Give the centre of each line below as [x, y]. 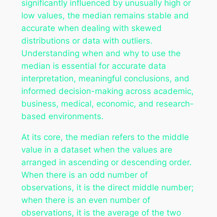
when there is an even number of [85, 200]
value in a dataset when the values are [97, 149]
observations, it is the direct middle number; [107, 187]
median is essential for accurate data [93, 66]
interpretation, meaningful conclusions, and [105, 79]
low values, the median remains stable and [105, 16]
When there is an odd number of [84, 175]
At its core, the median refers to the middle [105, 137]
